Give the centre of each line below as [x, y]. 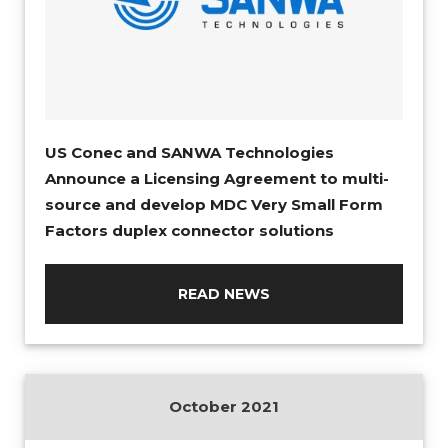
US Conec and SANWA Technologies [189, 152]
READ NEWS [224, 293]
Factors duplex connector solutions [189, 230]
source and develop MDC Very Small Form [214, 204]
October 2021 [224, 406]
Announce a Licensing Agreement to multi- [217, 178]
